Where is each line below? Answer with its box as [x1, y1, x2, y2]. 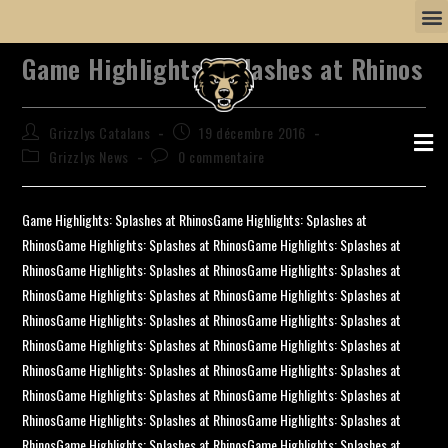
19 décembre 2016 [199, 122, 307, 143]
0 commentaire [178, 146, 265, 167]
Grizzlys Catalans [49, 122, 151, 143]
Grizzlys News [49, 146, 129, 167]
